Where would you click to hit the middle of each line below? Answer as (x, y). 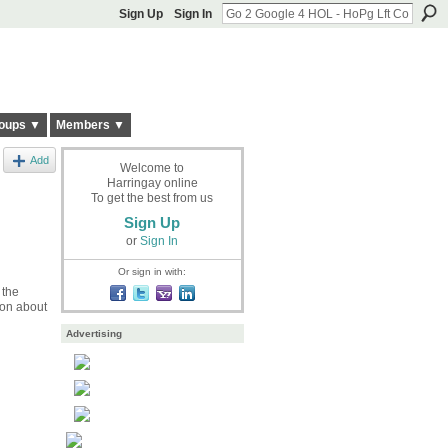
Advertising (93, 334)
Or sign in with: (152, 271)
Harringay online (152, 182)
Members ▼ (90, 125)
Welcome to (152, 167)
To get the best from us (152, 197)
